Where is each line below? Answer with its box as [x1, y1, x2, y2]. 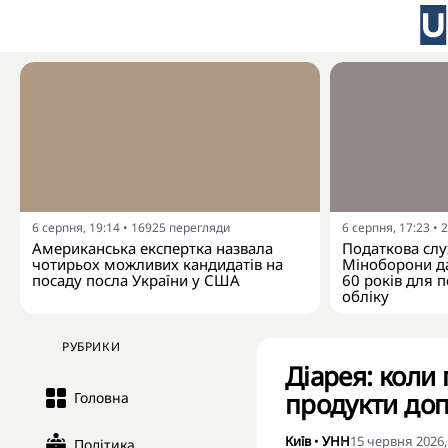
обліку [342, 286, 389, 306]
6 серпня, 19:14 [32, 219, 120, 236]
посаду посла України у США [32, 270, 240, 290]
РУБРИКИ [62, 338, 121, 355]
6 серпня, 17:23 [342, 219, 430, 236]
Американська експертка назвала [32, 238, 273, 258]
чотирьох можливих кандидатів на [32, 254, 283, 274]
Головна [74, 388, 129, 407]
